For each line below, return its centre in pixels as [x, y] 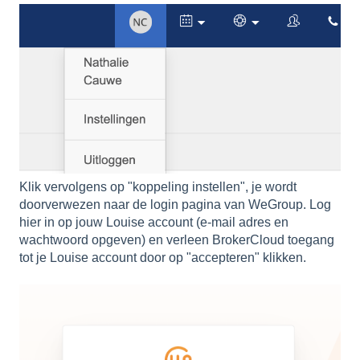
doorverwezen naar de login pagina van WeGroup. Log [175, 204]
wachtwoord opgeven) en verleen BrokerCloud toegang [177, 239]
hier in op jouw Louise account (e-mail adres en [154, 222]
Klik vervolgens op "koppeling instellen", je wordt [158, 186]
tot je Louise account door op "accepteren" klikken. [163, 257]
